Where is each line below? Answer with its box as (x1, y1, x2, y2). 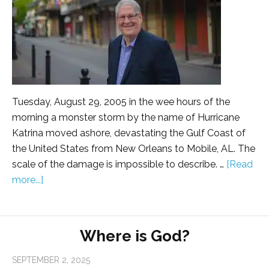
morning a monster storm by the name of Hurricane (12, 112, 240, 124)
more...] (12, 174, 43, 186)
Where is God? (79, 227, 190, 246)
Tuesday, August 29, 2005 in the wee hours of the (12, 96, 230, 108)
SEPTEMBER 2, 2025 (12, 255, 90, 265)
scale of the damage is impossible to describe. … (12, 159, 226, 171)
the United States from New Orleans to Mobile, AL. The (12, 143, 255, 155)
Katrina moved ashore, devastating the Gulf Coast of (12, 127, 246, 139)
